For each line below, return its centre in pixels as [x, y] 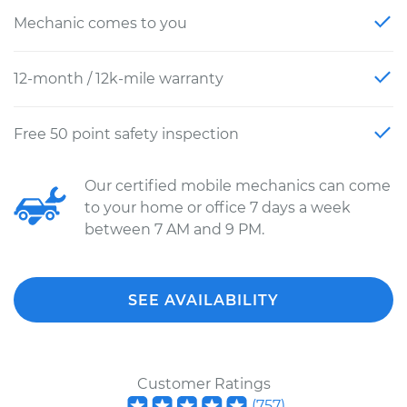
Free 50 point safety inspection [126, 134]
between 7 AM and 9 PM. [174, 229]
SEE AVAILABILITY [203, 300]
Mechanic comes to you [100, 23]
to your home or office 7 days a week [218, 208]
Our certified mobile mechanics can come [238, 186]
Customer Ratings [203, 384]
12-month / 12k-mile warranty [119, 79]
